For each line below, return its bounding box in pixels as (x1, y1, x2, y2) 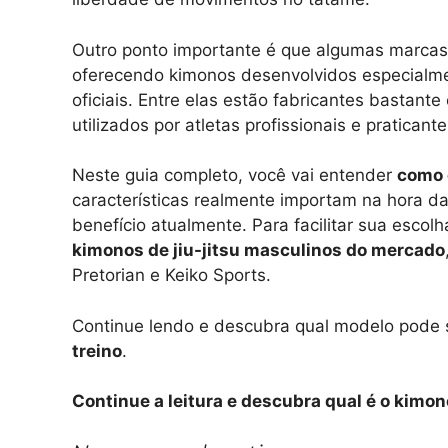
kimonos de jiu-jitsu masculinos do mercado (72, 240, 445, 261)
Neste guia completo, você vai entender (72, 165, 397, 186)
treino (72, 340, 122, 361)
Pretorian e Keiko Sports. (72, 265, 271, 286)
